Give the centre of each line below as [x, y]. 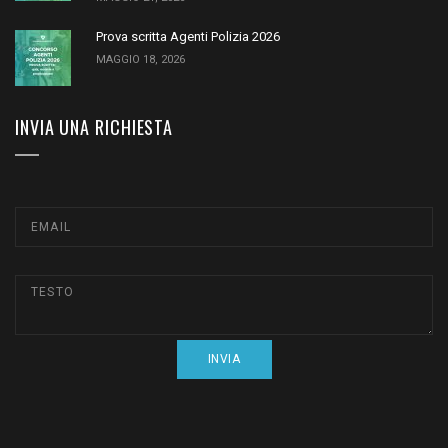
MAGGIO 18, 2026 [140, 59]
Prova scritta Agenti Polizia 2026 [188, 36]
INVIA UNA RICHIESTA [94, 126]
